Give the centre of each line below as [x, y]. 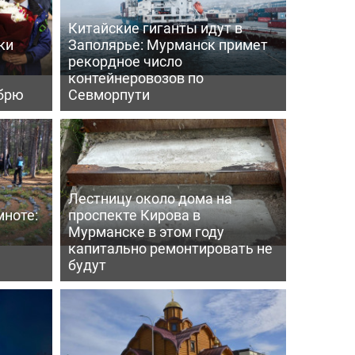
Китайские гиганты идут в [155, 27]
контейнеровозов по [136, 77]
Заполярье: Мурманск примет [168, 44]
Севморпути [109, 94]
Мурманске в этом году [146, 231]
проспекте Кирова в [134, 214]
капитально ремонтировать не [170, 248]
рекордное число [125, 61]
